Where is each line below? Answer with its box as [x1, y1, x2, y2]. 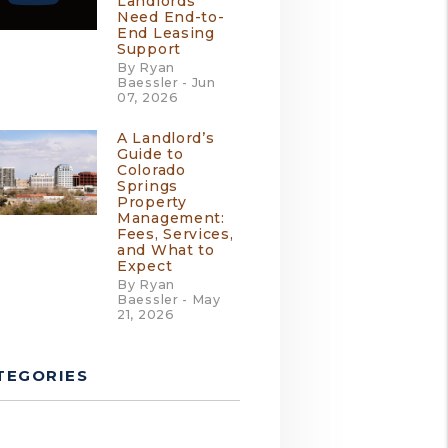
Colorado [117, 161, 186, 179]
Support [117, 40, 181, 58]
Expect [117, 257, 173, 275]
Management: [117, 209, 225, 227]
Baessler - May [117, 292, 221, 307]
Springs [117, 177, 178, 195]
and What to [117, 241, 215, 259]
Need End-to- [117, 8, 225, 26]
